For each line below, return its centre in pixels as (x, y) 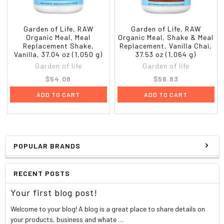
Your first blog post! (54, 192)
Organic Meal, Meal (58, 37)
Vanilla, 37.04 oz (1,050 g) (58, 54)
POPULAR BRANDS (47, 145)
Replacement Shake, (58, 45)
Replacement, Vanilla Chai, (166, 45)
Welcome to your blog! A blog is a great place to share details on (108, 208)
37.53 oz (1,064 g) (166, 54)
